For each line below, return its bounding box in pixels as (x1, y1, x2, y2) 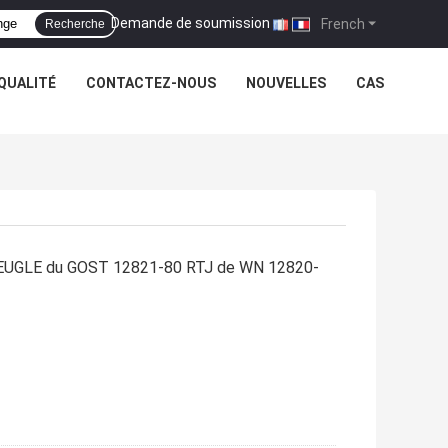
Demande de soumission (111, 14, 270, 31)
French (318, 15, 365, 32)
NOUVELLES (246, 75, 326, 91)
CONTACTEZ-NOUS (86, 75, 216, 91)
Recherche (45, 17, 105, 31)
